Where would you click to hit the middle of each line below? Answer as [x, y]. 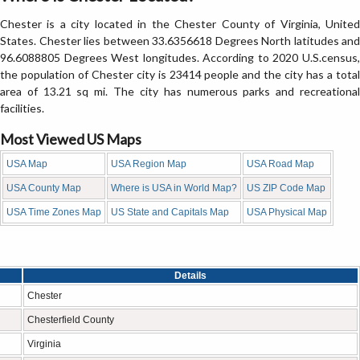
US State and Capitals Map [170, 212]
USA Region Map [149, 164]
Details [190, 276]
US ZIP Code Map [286, 188]
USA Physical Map [287, 212]
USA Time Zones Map [54, 212]
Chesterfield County [71, 320]
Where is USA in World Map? [174, 188]
